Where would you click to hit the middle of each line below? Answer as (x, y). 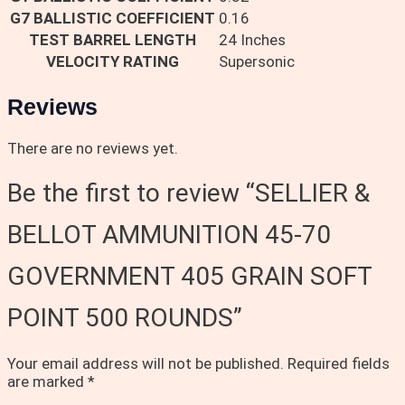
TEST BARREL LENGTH (113, 39)
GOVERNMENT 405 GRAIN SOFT (189, 277)
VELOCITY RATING (113, 61)
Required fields (339, 364)
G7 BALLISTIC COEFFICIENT (113, 18)
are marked (47, 382)
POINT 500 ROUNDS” (125, 318)
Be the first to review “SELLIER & (188, 193)
